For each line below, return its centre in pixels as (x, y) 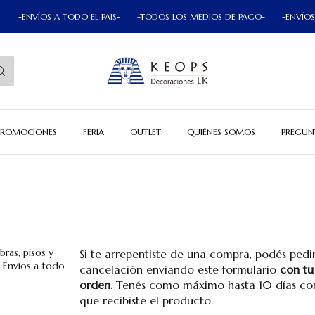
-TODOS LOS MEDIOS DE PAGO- (166, 17)
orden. (96, 285)
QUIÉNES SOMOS (221, 132)
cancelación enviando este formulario (180, 270)
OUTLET (146, 132)
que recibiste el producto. (147, 301)
